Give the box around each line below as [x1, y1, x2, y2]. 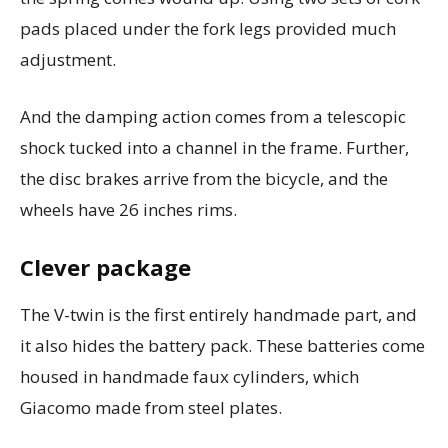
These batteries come [256, 333, 425, 357]
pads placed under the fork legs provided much [20, 16, 396, 40]
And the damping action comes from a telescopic [20, 104, 406, 128]
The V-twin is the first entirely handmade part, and [20, 302, 417, 326]
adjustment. [20, 47, 120, 71]
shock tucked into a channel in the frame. [20, 135, 346, 159]
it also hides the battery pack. [20, 333, 256, 357]
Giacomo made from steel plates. [20, 395, 282, 419]
